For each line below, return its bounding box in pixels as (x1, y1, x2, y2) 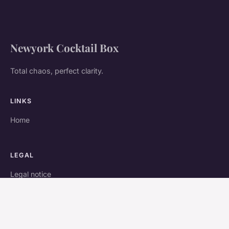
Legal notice (10, 170, 51, 179)
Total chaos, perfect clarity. (10, 66, 103, 76)
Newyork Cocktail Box (10, 40, 119, 55)
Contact (10, 188, 37, 197)
